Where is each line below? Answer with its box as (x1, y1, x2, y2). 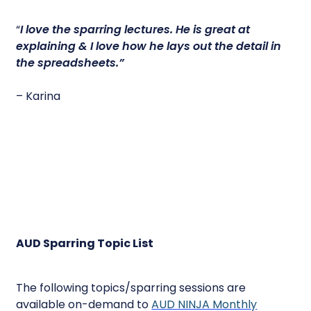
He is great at (176, 22, 251, 38)
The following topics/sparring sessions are (16, 280, 246, 296)
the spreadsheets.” (16, 55, 125, 72)
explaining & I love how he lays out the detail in (16, 38, 282, 55)
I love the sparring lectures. (20, 22, 176, 38)
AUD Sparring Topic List (16, 235, 154, 252)
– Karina (16, 88, 61, 105)
